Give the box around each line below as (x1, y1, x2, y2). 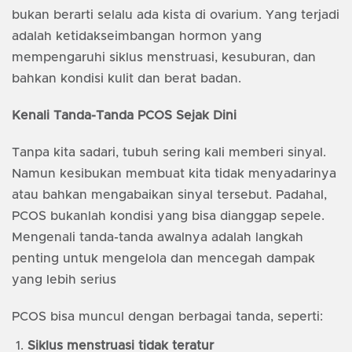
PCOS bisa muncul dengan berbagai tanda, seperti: (12, 310, 327, 324)
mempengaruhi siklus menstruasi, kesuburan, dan (12, 51, 316, 64)
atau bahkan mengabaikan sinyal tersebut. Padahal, (12, 189, 327, 202)
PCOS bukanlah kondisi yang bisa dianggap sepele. (12, 210, 324, 223)
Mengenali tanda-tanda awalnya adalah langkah (12, 231, 303, 244)
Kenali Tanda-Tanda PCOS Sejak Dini (12, 109, 236, 123)
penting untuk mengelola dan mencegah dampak (12, 252, 315, 266)
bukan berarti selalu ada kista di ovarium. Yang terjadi (12, 9, 339, 22)
